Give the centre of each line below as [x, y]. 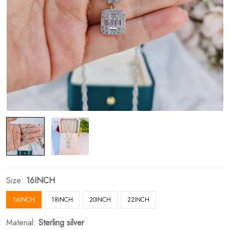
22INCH [138, 200]
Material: [22, 223]
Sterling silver [61, 223]
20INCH [100, 200]
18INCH [62, 200]
